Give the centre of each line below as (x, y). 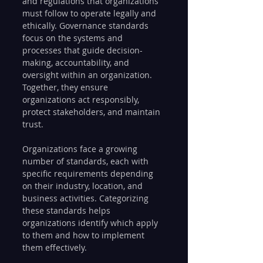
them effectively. (55, 248)
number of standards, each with (87, 161)
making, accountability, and (77, 63)
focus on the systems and (74, 38)
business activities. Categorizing (87, 198)
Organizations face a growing (81, 149)
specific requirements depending (89, 174)
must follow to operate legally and (90, 14)
